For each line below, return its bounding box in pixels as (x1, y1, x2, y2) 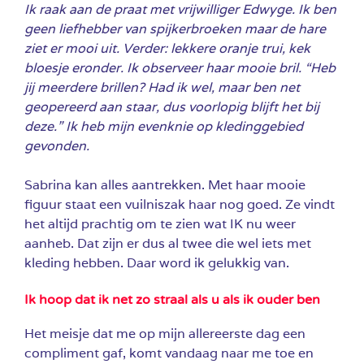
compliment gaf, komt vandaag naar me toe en (24, 344, 314, 362)
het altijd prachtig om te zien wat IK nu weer (24, 214, 296, 232)
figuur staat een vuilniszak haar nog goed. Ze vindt (24, 195, 335, 213)
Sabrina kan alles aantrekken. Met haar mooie (24, 175, 305, 193)
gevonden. (24, 136, 89, 154)
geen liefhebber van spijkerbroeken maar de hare (24, 19, 326, 37)
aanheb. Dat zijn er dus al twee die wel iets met (24, 234, 311, 252)
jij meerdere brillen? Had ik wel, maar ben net (24, 78, 300, 96)
